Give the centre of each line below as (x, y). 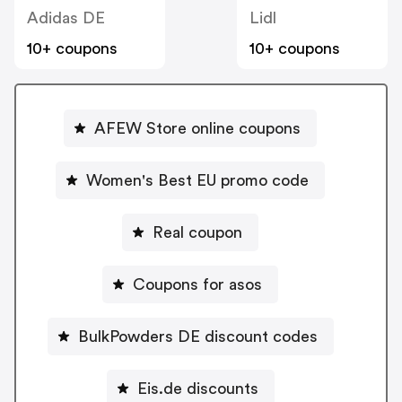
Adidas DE (66, 17)
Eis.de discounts (197, 388)
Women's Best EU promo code (197, 180)
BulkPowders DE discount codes (197, 336)
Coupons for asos (197, 284)
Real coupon (197, 232)
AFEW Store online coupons (197, 128)
